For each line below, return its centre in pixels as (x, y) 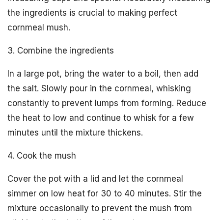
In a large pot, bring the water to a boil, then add (103, 74)
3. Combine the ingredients (61, 51)
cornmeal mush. (39, 27)
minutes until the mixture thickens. (75, 133)
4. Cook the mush (42, 156)
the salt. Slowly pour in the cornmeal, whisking (99, 88)
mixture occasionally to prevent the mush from (100, 208)
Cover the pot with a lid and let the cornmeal (95, 179)
